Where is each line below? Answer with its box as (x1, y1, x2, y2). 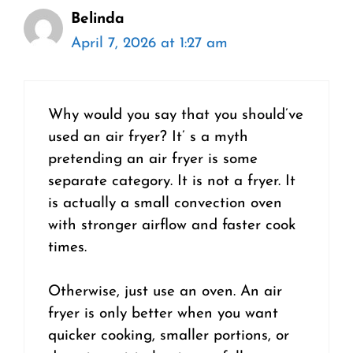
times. (48, 240, 87, 255)
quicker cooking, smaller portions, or (48, 329, 289, 344)
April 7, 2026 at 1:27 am (71, 36, 228, 52)
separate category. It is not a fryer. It (48, 173, 295, 189)
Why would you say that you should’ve (48, 107, 303, 123)
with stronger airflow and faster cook (48, 217, 295, 233)
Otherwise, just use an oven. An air (48, 284, 282, 300)
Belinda (71, 12, 124, 28)
